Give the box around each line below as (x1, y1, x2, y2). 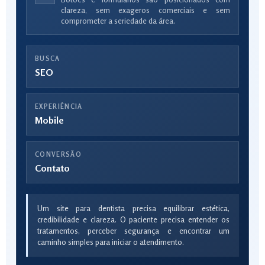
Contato (35, 162, 70, 174)
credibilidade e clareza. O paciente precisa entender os (37, 215, 230, 224)
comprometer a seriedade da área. (61, 16, 175, 25)
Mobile (35, 114, 64, 126)
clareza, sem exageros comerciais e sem (61, 5, 230, 15)
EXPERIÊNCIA (35, 102, 83, 111)
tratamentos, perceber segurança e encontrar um (37, 226, 230, 235)
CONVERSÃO (35, 150, 82, 159)
